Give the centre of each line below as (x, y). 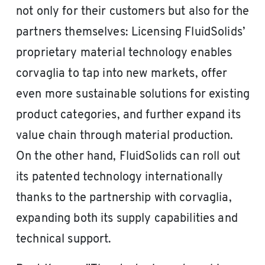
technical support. (64, 240)
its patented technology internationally (120, 178)
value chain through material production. (125, 136)
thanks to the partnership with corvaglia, (124, 198)
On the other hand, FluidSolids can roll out (128, 157)
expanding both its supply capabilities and (127, 219)
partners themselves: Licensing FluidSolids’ (131, 33)
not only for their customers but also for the (133, 12)
